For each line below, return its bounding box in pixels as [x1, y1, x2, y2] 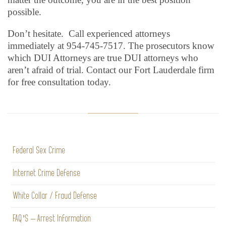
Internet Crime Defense [13, 168, 81, 178]
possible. [8, 7, 41, 17]
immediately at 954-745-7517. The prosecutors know [8, 40, 214, 51]
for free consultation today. [8, 77, 111, 87]
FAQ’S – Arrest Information [13, 214, 91, 223]
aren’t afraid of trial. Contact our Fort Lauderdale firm [8, 65, 214, 75]
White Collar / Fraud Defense [13, 191, 97, 201]
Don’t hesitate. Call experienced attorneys [8, 28, 170, 39]
